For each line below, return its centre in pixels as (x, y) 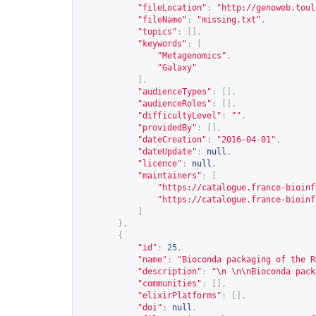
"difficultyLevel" (180, 116)
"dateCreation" (172, 140)
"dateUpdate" (167, 152)
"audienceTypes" (175, 92)
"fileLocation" (172, 8)
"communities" (170, 284)
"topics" (157, 32)
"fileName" (162, 20)
